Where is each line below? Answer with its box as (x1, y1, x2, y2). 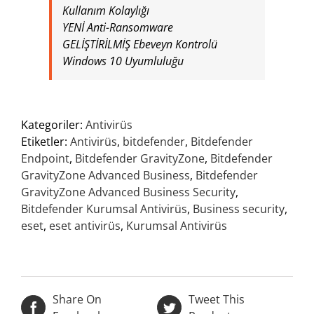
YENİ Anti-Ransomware (62, 19, 173, 35)
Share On (53, 291, 102, 307)
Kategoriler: (21, 116, 86, 132)
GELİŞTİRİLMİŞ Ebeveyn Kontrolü (62, 36, 217, 52)
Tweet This (189, 291, 245, 307)
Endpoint (21, 150, 69, 166)
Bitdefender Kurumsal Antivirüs (21, 200, 187, 217)
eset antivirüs (49, 217, 121, 233)
